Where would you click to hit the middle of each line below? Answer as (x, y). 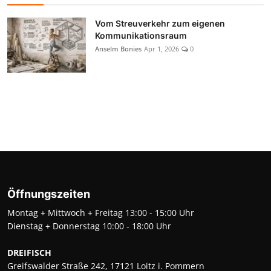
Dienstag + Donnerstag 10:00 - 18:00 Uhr (89, 226)
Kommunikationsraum (141, 35)
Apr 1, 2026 (162, 48)
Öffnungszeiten (49, 194)
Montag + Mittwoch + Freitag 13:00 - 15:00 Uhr (101, 212)
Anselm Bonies (118, 48)
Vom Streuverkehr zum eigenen (160, 23)
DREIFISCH (29, 252)
